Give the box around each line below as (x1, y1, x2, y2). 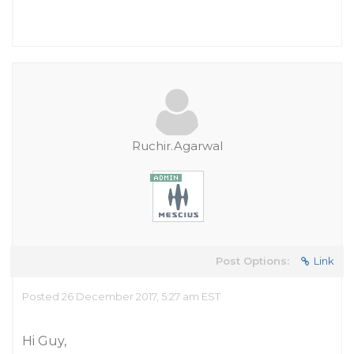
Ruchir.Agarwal (131, 138, 223, 153)
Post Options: (216, 254, 289, 267)
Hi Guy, (22, 333, 66, 348)
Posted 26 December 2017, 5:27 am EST (22, 290, 220, 303)
